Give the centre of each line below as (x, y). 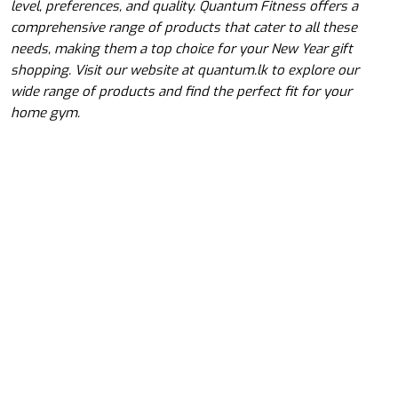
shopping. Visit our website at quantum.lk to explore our (185, 71)
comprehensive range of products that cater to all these (184, 28)
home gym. (45, 113)
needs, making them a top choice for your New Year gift (182, 49)
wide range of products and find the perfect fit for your (181, 92)
